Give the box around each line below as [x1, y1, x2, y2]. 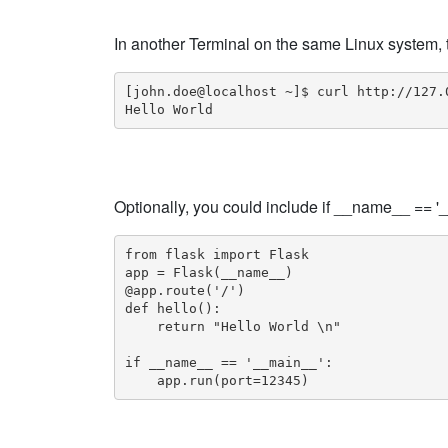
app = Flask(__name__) [124, 264, 293, 280]
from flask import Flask [124, 246, 309, 262]
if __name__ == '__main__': [124, 354, 333, 370]
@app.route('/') [124, 282, 245, 298]
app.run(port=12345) [124, 372, 309, 388]
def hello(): [124, 300, 221, 316]
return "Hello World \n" [124, 318, 341, 334]
